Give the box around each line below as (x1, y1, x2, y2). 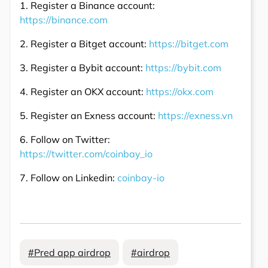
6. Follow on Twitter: (20, 133, 110, 146)
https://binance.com (20, 14, 108, 26)
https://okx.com (146, 86, 214, 98)
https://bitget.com (149, 38, 229, 50)
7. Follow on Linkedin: (20, 172, 117, 184)
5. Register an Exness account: (20, 109, 158, 122)
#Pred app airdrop (28, 246, 111, 259)
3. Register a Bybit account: (20, 62, 145, 74)
